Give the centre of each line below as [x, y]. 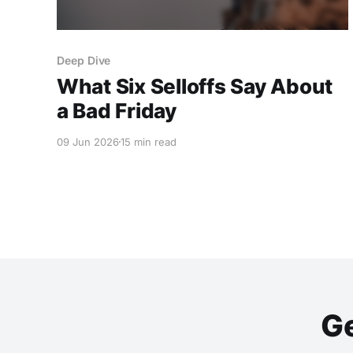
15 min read [149, 141]
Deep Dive [84, 60]
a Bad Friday [117, 110]
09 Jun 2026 [88, 141]
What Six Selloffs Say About [195, 86]
